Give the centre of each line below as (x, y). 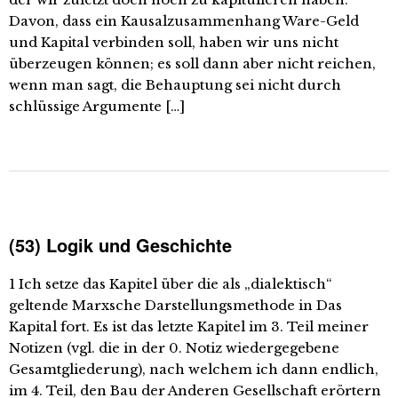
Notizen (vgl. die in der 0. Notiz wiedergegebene (174, 348)
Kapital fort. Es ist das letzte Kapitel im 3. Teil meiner (189, 326)
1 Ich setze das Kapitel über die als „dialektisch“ (171, 284)
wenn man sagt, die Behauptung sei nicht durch (175, 85)
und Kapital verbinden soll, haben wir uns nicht (174, 42)
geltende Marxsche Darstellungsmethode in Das (175, 305)
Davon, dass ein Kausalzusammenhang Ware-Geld (184, 21)
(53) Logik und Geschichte (120, 245)
